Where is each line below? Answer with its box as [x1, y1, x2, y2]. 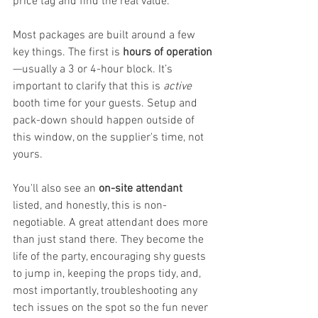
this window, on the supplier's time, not [13, 130, 207, 145]
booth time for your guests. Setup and [13, 96, 200, 111]
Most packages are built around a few [13, 28, 198, 43]
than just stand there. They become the [13, 232, 207, 247]
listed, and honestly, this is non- [13, 198, 167, 213]
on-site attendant [99, 181, 182, 196]
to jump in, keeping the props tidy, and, [13, 266, 204, 281]
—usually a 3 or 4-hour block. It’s [13, 62, 175, 77]
